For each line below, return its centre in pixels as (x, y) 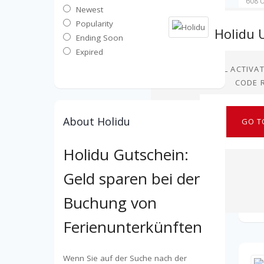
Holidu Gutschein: (126, 155)
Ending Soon (100, 38)
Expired (90, 52)
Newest (90, 10)
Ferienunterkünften (133, 227)
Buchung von (110, 203)
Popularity (95, 24)
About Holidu (97, 122)
